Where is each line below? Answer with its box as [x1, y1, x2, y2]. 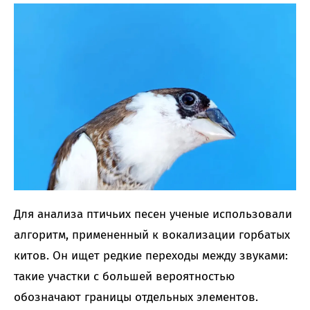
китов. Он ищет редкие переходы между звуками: [14, 248, 288, 263]
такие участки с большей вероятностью [14, 268, 235, 284]
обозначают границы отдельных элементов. [14, 289, 258, 304]
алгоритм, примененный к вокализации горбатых [14, 227, 290, 242]
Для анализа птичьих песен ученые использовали [14, 206, 292, 221]
